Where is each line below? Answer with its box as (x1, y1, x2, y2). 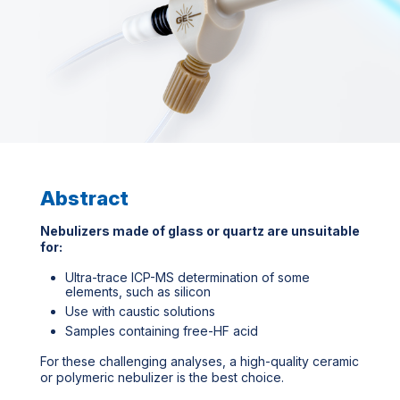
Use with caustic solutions (65, 303, 215, 319)
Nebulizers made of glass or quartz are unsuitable (40, 222, 360, 238)
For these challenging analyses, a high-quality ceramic (40, 353, 359, 369)
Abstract (40, 185, 129, 210)
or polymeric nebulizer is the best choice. (40, 369, 287, 385)
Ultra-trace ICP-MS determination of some (65, 269, 310, 285)
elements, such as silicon (65, 283, 211, 299)
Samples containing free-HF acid (65, 322, 258, 338)
